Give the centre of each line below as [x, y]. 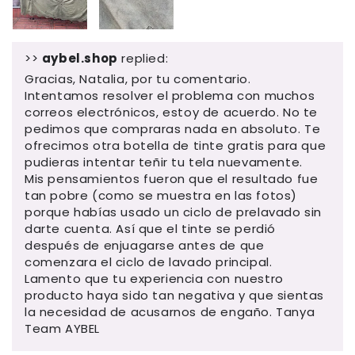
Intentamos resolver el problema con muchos [170, 95]
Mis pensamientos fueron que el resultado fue [172, 178]
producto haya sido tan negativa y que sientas [175, 295]
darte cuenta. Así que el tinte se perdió [151, 228]
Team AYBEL [62, 328]
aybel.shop [80, 58]
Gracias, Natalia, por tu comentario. [138, 78]
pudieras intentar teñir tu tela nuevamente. [164, 162]
